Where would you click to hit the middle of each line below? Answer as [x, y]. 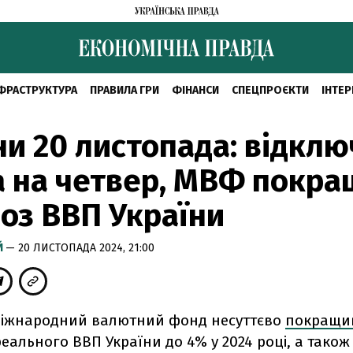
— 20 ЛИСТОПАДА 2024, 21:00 [80, 248]
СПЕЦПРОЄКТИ [270, 90]
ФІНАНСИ [195, 90]
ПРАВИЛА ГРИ [124, 90]
